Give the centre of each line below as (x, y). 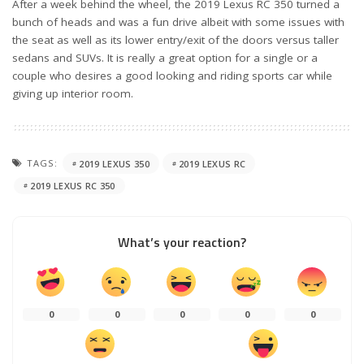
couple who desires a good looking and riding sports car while (172, 76)
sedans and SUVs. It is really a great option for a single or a (165, 58)
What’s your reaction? (182, 242)
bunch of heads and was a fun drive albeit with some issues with (178, 22)
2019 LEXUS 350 (114, 163)
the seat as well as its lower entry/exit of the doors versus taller (175, 40)
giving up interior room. (73, 93)
